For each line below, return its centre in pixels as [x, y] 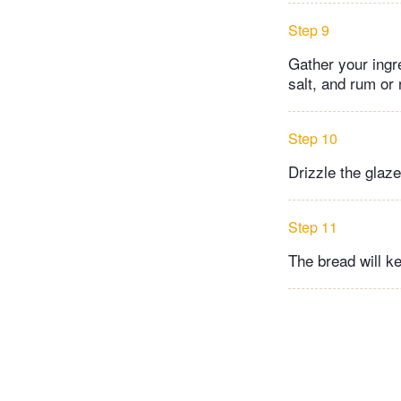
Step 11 [313, 226]
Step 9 [309, 30]
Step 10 [313, 138]
